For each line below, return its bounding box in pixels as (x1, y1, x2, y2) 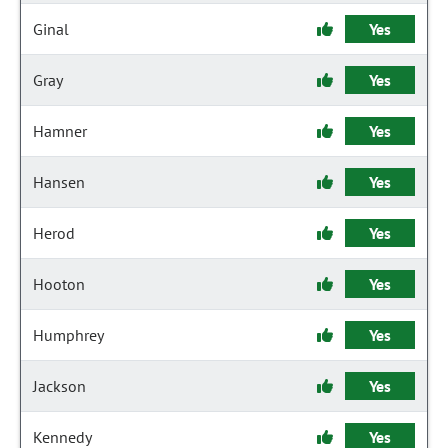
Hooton (33, 274, 85, 294)
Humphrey (33, 325, 104, 345)
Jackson (33, 376, 86, 396)
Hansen (33, 172, 85, 192)
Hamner (33, 121, 87, 141)
